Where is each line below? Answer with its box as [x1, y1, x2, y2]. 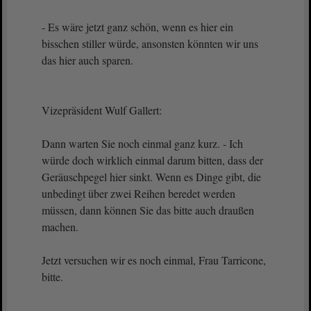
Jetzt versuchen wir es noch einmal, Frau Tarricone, [42, 253, 266, 267]
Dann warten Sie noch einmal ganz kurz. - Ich [42, 136, 243, 151]
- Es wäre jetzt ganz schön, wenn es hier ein [42, 19, 233, 34]
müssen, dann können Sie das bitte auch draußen [42, 203, 254, 217]
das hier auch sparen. [42, 53, 133, 67]
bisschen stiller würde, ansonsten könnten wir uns [42, 36, 258, 51]
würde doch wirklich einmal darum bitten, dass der [42, 153, 263, 167]
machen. [42, 219, 78, 234]
